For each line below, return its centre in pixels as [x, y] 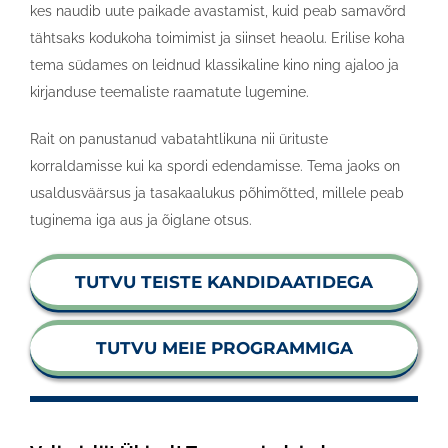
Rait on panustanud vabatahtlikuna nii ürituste [178, 139]
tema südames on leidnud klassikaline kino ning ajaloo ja [214, 65]
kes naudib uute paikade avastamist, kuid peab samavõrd [217, 11]
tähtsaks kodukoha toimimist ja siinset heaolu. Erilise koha [217, 38]
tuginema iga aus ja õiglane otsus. [140, 220]
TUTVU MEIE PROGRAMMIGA [224, 348]
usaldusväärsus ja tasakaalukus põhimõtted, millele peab [216, 193]
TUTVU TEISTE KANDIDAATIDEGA [224, 282]
